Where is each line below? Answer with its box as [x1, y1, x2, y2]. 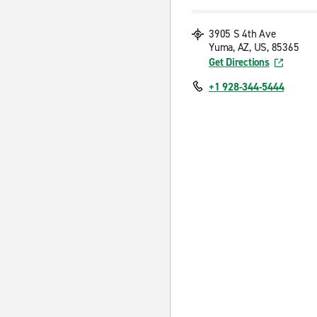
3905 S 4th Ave [209, 27, 276, 41]
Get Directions [209, 55, 270, 69]
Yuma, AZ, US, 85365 [209, 40, 299, 54]
